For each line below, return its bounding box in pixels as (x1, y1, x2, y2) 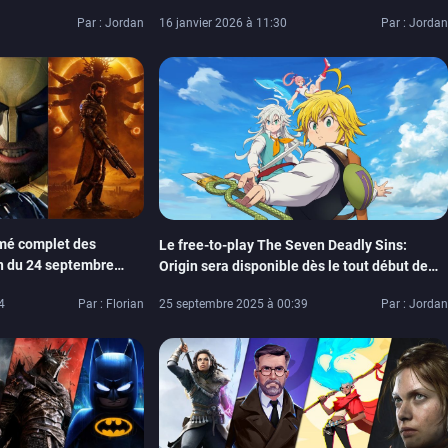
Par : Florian (78, 297, 145, 312)
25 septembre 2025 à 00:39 (159, 297, 309, 312)
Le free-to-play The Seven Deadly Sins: (159, 236, 408, 253)
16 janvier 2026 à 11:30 (159, 15, 288, 30)
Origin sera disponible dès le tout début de (159, 257, 429, 274)
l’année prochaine (159, 278, 274, 295)
